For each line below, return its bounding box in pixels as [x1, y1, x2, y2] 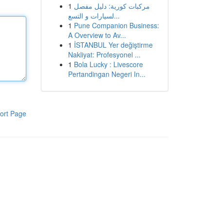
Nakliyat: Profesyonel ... [68, 50, 141, 59]
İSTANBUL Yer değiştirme [73, 40, 153, 50]
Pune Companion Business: [73, 20, 159, 30]
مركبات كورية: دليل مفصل [73, 1, 150, 11]
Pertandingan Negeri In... [68, 69, 145, 79]
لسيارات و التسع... [113, 11, 120, 20]
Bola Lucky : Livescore [73, 59, 143, 69]
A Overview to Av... [68, 30, 126, 40]
